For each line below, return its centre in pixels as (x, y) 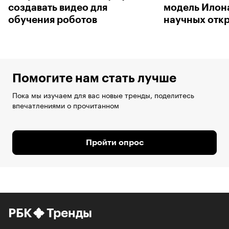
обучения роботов (53, 20)
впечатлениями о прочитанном (66, 105)
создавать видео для (58, 8)
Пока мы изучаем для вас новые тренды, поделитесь (103, 95)
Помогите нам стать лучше (94, 78)
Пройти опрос (114, 143)
